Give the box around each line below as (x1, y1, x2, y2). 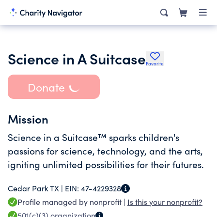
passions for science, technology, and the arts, (8, 144, 203, 157)
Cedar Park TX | (8, 183, 65, 193)
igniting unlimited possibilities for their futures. (8, 158, 204, 170)
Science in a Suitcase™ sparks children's (8, 131, 179, 143)
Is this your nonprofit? (127, 197, 202, 207)
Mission (8, 110, 48, 126)
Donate (27, 79, 65, 94)
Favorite (146, 60, 164, 67)
